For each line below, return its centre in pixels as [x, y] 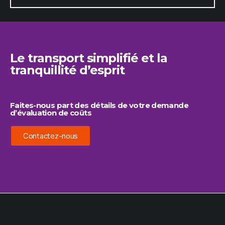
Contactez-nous [51, 136]
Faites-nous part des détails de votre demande [99, 105]
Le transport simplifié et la [89, 58]
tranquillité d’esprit [68, 70]
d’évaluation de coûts [51, 113]
